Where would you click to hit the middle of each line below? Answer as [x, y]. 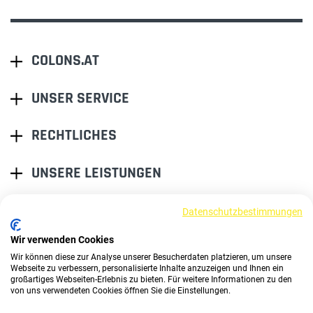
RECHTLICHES [74, 136]
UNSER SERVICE [80, 99]
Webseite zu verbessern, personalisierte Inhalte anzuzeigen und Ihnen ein [147, 268]
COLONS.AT [65, 61]
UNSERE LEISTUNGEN [96, 173]
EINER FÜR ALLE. [108, 223]
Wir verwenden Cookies [62, 240]
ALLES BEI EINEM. [111, 241]
